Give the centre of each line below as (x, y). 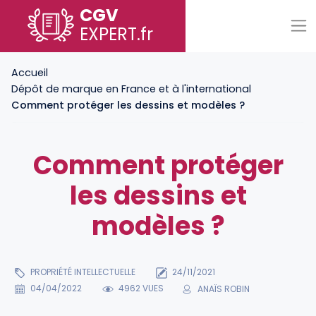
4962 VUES (140, 288)
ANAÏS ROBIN (224, 288)
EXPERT (108, 35)
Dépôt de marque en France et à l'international (131, 89)
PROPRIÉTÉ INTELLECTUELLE (81, 272)
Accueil (30, 73)
